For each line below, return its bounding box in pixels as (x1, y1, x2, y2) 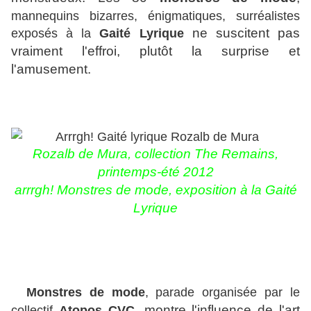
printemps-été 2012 (97, 165, 214, 180)
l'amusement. (11, 62, 91, 77)
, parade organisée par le (144, 285, 300, 300)
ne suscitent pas (183, 26, 301, 41)
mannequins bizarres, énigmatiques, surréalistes (11, 8, 300, 24)
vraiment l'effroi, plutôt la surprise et (11, 44, 300, 59)
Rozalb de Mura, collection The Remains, (33, 146, 278, 162)
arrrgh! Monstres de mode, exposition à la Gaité (14, 183, 297, 198)
